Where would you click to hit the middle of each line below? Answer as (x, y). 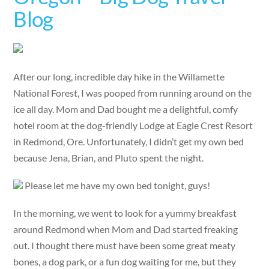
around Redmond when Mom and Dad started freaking (126, 229)
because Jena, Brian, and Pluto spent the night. (109, 157)
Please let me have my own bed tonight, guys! (117, 186)
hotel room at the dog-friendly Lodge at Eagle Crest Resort (133, 125)
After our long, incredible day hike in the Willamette (119, 76)
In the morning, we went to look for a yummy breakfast (125, 213)
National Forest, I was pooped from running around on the (133, 92)
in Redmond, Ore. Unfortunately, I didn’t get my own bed (129, 141)
